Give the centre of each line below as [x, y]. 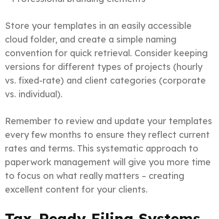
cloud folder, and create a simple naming [91, 39]
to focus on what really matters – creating [95, 175]
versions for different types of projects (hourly [104, 66]
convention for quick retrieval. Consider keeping [106, 53]
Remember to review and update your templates [109, 121]
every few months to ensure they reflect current [107, 134]
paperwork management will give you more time [108, 162]
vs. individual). [34, 94]
